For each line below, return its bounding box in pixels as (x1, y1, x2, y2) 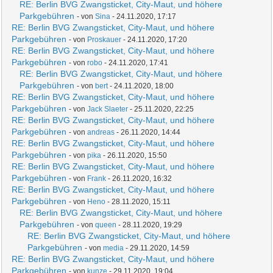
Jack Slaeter (87, 105, 129, 113)
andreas (87, 128, 115, 136)
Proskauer (87, 35, 122, 44)
